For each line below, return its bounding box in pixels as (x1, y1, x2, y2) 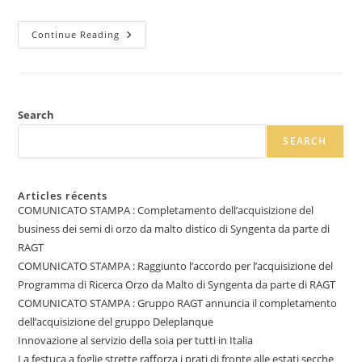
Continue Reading (32, 28, 120, 41)
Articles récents (18, 188, 108, 204)
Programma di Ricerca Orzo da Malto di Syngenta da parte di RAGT (18, 277, 336, 293)
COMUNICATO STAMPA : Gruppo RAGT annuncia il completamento (18, 296, 338, 311)
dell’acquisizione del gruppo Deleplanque (18, 314, 214, 330)
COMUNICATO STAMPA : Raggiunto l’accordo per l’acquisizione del (18, 259, 334, 274)
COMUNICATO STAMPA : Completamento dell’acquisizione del (18, 203, 314, 218)
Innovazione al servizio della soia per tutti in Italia (18, 333, 254, 348)
